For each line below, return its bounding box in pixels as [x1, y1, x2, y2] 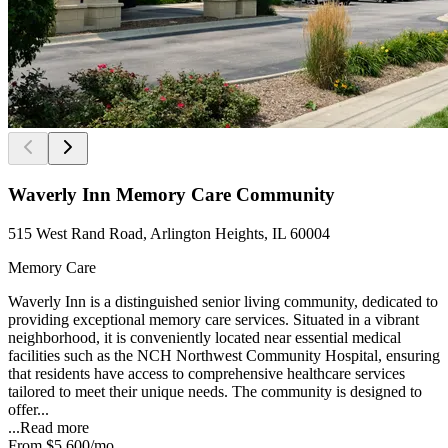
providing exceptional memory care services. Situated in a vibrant [8, 310, 419, 328]
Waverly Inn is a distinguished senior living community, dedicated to [8, 292, 438, 310]
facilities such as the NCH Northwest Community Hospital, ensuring [8, 346, 440, 364]
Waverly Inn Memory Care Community [8, 183, 335, 205]
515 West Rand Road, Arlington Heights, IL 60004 [8, 224, 330, 242]
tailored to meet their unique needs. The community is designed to [8, 382, 422, 400]
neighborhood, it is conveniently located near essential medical [8, 328, 401, 346]
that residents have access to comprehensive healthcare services [8, 364, 405, 382]
